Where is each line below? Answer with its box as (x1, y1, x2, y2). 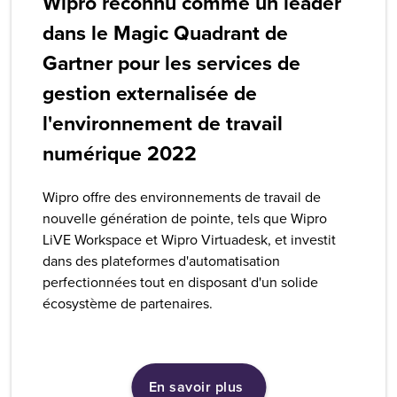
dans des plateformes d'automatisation (43, 251, 281, 271)
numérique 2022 (43, 138, 198, 169)
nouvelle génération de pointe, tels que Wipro (43, 208, 328, 229)
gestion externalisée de (43, 78, 258, 109)
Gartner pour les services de (43, 48, 301, 79)
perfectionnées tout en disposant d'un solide (43, 272, 319, 292)
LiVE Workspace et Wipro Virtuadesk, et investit (43, 230, 337, 250)
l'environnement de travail (43, 108, 284, 139)
